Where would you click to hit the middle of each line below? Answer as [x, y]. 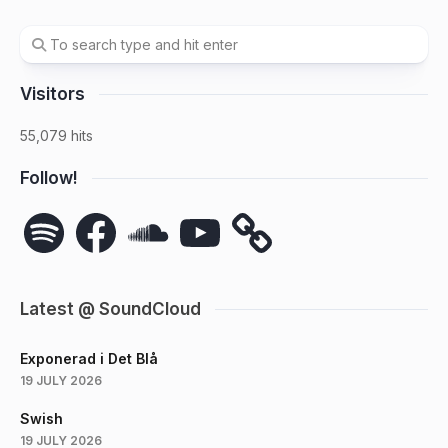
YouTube [206, 215]
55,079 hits [56, 136]
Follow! [49, 178]
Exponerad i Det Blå [89, 359]
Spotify [44, 215]
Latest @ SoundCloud [110, 309]
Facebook [106, 215]
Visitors [52, 94]
